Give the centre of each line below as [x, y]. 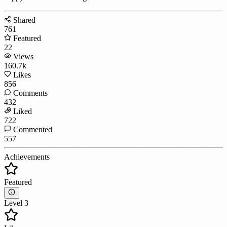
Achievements [27, 157]
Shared [24, 20]
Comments [30, 93]
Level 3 [16, 203]
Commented [33, 129]
